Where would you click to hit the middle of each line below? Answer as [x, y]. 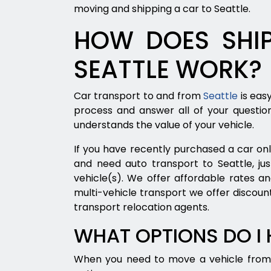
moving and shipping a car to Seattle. [162, 9]
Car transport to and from [139, 96]
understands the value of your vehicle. [164, 125]
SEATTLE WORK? [168, 70]
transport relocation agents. [142, 207]
